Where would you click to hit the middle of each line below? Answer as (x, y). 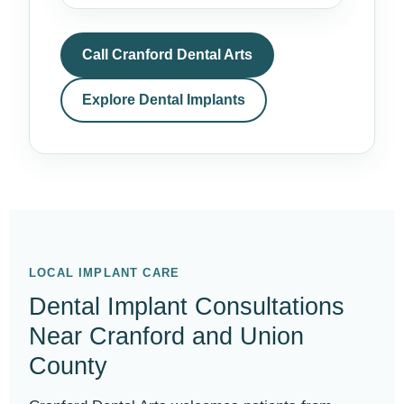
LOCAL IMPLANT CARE (105, 273)
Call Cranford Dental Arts (167, 55)
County (68, 366)
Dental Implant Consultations (187, 307)
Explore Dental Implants (164, 100)
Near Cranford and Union (166, 336)
